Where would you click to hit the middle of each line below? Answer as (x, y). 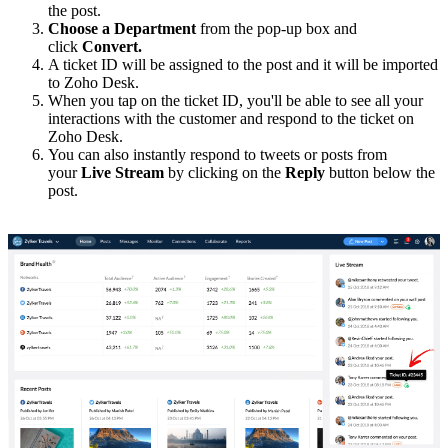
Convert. (112, 46)
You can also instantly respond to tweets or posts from (217, 154)
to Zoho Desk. (93, 82)
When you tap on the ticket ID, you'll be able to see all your (235, 100)
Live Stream (122, 172)
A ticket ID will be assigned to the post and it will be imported (243, 64)
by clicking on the (224, 172)
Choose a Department (124, 28)
